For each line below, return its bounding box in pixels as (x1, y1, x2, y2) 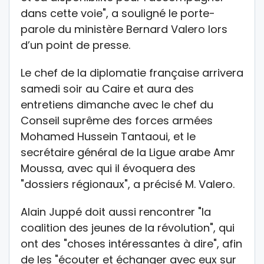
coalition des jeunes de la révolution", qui (21, 220, 235, 235)
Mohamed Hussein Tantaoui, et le (21, 128, 196, 144)
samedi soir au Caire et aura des (21, 81, 194, 96)
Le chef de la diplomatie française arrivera (21, 65, 243, 80)
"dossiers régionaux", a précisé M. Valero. (21, 176, 235, 192)
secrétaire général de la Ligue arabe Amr (21, 144, 235, 160)
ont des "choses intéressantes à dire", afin (21, 236, 242, 251)
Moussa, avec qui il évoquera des (21, 160, 196, 176)
